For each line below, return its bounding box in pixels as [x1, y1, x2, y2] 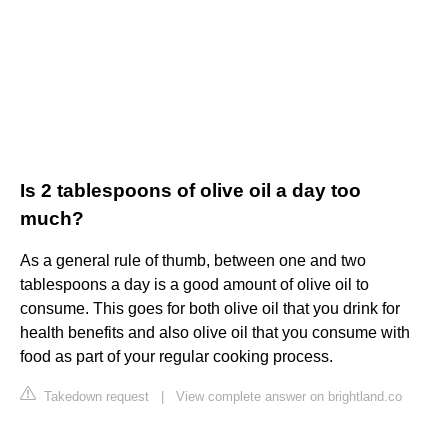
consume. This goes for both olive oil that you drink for [20, 300, 400, 318]
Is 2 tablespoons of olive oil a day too [20, 180, 361, 202]
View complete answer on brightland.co [176, 389, 402, 405]
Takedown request [40, 389, 149, 405]
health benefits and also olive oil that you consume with [20, 324, 410, 342]
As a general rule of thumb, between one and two [20, 252, 366, 270]
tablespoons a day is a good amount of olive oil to [20, 276, 369, 294]
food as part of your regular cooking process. [20, 348, 333, 366]
